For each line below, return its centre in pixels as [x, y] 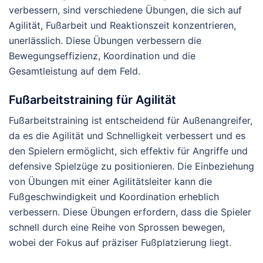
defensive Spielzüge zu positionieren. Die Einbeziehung [131, 166]
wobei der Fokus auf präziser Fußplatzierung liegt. [120, 242]
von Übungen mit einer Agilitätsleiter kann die [110, 181]
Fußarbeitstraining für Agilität [92, 100]
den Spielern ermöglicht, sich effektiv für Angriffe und [128, 151]
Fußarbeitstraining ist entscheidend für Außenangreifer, [131, 120]
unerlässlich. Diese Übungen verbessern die [105, 40]
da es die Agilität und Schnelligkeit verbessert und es [127, 135]
